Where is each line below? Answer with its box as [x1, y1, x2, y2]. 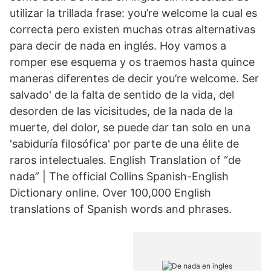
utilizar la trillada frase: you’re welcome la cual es [10, 7, 257, 19]
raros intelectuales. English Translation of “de [10, 154, 241, 166]
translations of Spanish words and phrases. [10, 203, 232, 215]
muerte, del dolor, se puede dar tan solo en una [10, 121, 250, 134]
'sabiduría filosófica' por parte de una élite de [10, 137, 239, 150]
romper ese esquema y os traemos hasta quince [10, 56, 255, 68]
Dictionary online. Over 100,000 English [10, 186, 211, 199]
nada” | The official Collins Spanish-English [10, 170, 229, 183]
